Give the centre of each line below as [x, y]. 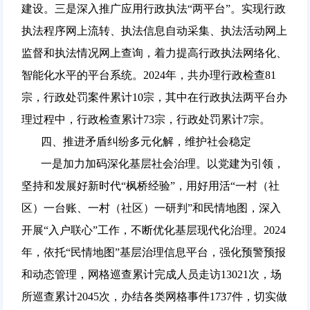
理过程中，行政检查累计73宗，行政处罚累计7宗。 [146, 119]
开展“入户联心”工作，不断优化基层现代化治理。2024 [153, 230]
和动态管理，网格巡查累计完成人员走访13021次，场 [151, 274]
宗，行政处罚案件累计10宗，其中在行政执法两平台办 [154, 97]
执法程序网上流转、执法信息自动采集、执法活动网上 [154, 30]
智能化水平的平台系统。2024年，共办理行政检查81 [148, 75]
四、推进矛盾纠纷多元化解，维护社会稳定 [136, 141]
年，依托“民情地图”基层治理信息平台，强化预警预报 [153, 252]
